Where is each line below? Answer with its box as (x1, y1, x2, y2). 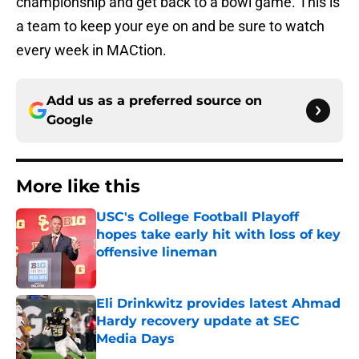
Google (46, 112, 93, 128)
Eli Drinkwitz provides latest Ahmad (96, 296, 341, 312)
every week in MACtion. (16, 42, 167, 59)
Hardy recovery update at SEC (96, 313, 300, 329)
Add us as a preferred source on (46, 93, 262, 109)
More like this (16, 175, 140, 198)
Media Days (96, 331, 175, 347)
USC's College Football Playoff (96, 209, 299, 225)
